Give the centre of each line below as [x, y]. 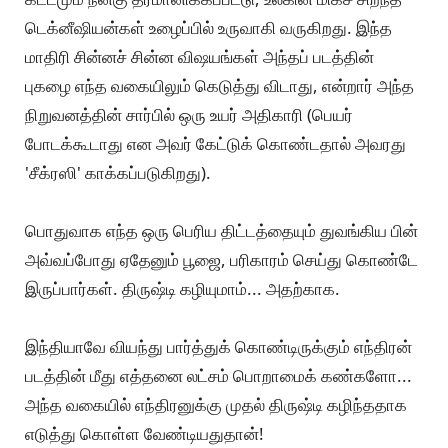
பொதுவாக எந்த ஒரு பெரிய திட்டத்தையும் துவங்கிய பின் [221, 231]
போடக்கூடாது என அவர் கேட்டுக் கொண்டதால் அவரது [215, 144]
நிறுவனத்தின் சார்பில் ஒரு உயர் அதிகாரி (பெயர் [189, 115]
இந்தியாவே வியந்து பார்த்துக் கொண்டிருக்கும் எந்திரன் [218, 347]
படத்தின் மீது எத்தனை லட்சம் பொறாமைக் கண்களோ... [218, 376]
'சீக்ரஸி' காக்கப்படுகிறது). [118, 173]
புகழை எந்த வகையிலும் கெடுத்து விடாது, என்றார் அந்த [219, 86]
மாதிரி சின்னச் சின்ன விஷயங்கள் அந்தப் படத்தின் [199, 57]
